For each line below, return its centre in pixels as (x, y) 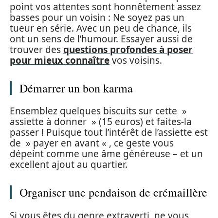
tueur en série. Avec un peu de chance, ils (101, 28)
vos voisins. (136, 60)
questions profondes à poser (128, 49)
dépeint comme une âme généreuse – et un (106, 154)
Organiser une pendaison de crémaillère (113, 192)
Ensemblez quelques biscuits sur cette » (98, 111)
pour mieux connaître (60, 60)
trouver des (36, 49)
